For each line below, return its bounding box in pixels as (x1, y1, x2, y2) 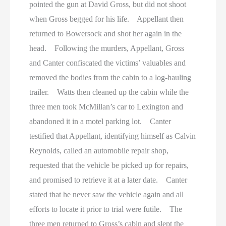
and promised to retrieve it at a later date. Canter (29, 176, 188, 185)
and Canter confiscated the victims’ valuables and (29, 59, 186, 68)
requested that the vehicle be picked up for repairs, (29, 161, 189, 170)
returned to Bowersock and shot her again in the (29, 29, 182, 38)
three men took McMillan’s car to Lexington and (29, 102, 184, 111)
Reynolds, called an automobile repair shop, (29, 146, 169, 155)
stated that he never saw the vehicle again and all (29, 190, 184, 199)
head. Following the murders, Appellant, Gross (29, 44, 185, 53)
